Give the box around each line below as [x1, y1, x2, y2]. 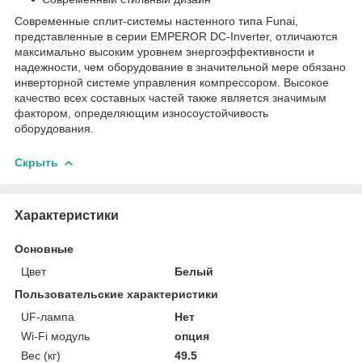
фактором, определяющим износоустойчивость [15, 106, 268, 120]
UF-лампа [21, 309, 74, 323]
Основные [15, 242, 74, 255]
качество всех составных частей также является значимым [15, 90, 326, 104]
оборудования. [15, 121, 94, 135]
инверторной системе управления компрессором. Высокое [15, 75, 329, 89]
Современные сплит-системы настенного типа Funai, [15, 14, 298, 27]
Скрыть [15, 155, 58, 169]
